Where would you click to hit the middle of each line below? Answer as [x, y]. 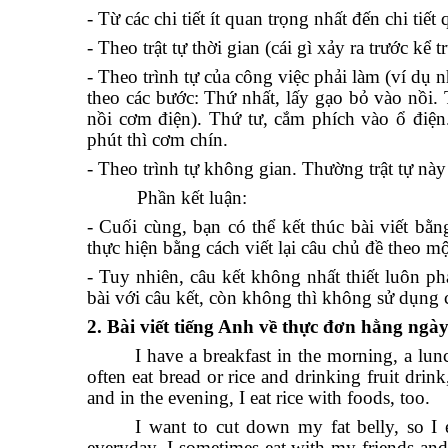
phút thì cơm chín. [157, 139]
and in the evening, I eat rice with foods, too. [258, 397]
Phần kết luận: [167, 197]
